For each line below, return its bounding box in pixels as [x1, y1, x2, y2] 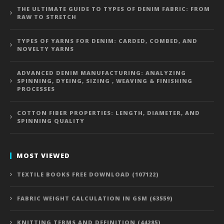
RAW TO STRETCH [17, 13, 76, 20]
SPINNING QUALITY [17, 117, 84, 124]
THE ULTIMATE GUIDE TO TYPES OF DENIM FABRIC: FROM [17, 5, 210, 12]
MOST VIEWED [16, 151, 70, 160]
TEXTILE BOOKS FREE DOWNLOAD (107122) [17, 170, 159, 178]
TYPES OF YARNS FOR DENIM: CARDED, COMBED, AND [17, 37, 197, 44]
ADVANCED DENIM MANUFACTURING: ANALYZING [17, 69, 186, 76]
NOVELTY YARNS [17, 45, 74, 52]
